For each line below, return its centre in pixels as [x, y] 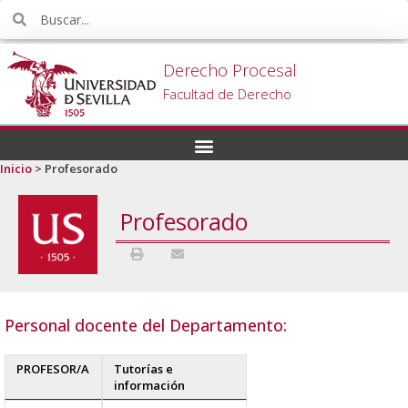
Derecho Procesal [230, 71]
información [149, 385]
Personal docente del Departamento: [146, 325]
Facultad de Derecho [228, 94]
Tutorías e [143, 368]
